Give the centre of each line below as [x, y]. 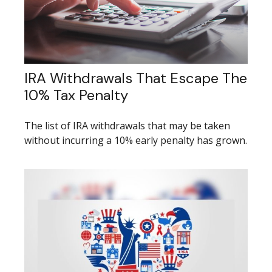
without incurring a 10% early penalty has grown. [136, 140]
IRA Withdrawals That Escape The [136, 78]
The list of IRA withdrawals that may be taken [127, 125]
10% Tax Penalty [76, 95]
